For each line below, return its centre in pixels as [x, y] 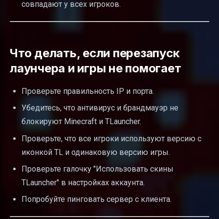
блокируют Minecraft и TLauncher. [81, 122]
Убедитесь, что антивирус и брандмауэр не [100, 108]
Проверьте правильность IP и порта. [88, 91]
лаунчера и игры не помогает [96, 68]
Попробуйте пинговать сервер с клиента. [97, 199]
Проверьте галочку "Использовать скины [98, 169]
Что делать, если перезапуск [95, 53]
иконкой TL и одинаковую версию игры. [96, 152]
